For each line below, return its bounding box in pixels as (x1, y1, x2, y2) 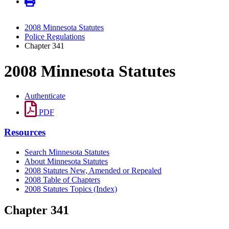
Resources (4, 126, 45, 138)
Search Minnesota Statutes (25, 147, 109, 156)
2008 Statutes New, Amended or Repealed (25, 166, 162, 175)
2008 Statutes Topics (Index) (25, 184, 117, 193)
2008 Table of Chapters (25, 175, 100, 184)
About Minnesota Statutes (25, 156, 108, 166)
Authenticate (25, 91, 65, 101)
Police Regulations (25, 32, 85, 41)
